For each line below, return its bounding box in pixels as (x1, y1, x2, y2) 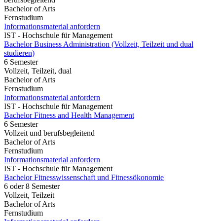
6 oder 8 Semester (4, 182, 60, 190)
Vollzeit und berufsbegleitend (4, 128, 95, 137)
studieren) (4, 48, 35, 57)
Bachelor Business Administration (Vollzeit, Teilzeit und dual (4, 39, 193, 48)
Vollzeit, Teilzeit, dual (4, 66, 72, 75)
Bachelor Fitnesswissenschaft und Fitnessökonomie (4, 173, 164, 182)
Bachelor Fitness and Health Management (4, 110, 134, 119)
